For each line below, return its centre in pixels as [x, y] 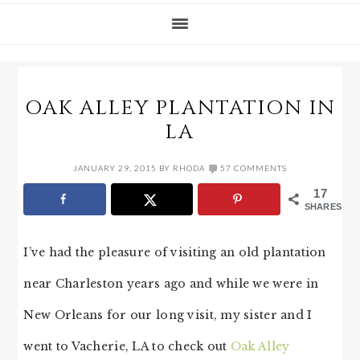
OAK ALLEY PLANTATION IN [180, 108]
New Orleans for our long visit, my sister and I [168, 315]
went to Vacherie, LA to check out [127, 346]
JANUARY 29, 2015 [115, 168]
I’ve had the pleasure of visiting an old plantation [175, 252]
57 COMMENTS [254, 168]
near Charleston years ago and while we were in [171, 283]
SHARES [323, 207]
